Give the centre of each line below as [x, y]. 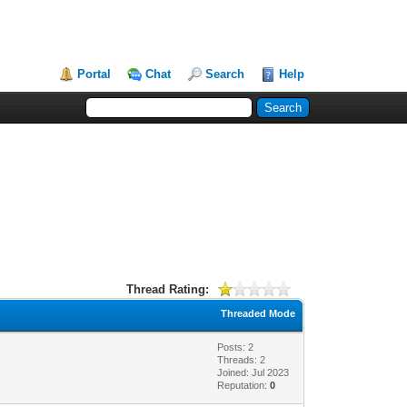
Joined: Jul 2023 [253, 372]
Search [225, 74]
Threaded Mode [258, 313]
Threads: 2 [242, 359]
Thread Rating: [168, 289]
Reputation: [244, 385]
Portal [94, 74]
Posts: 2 [236, 347]
